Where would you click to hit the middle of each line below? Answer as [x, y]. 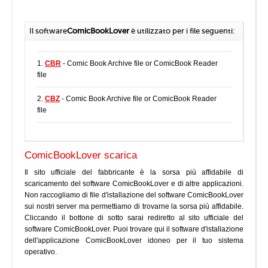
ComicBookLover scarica [81, 155]
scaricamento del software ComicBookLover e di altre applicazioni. [134, 184]
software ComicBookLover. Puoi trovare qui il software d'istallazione [134, 229]
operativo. [41, 252]
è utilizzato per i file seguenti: [182, 31]
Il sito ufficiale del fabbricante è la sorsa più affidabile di [134, 172]
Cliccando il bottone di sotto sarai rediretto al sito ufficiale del [134, 218]
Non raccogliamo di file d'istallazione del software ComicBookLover [134, 195]
